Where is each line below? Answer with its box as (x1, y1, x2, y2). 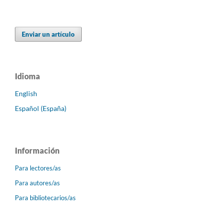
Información (15, 145, 59, 155)
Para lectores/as (15, 164, 61, 172)
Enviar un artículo (22, 30, 75, 38)
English (15, 89, 37, 98)
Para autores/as (15, 178, 60, 187)
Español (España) (15, 104, 66, 112)
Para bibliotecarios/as (15, 193, 76, 202)
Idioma (15, 71, 40, 81)
